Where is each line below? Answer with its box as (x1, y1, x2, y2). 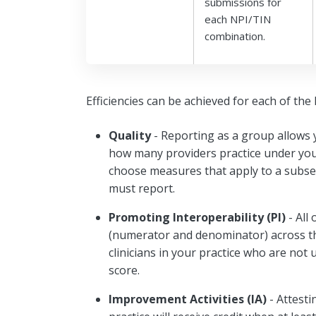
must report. (109, 180, 175, 196)
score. (109, 262, 140, 278)
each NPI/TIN (205, 11, 271, 26)
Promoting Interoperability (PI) (109, 209, 286, 225)
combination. (205, 28, 265, 43)
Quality (109, 127, 151, 143)
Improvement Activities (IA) (109, 291, 269, 307)
